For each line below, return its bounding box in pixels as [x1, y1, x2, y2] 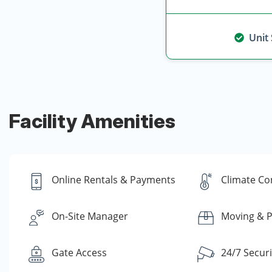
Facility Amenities [9, 109, 175, 133]
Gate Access [52, 246, 107, 259]
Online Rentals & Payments [52, 173, 175, 186]
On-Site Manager [52, 209, 128, 223]
